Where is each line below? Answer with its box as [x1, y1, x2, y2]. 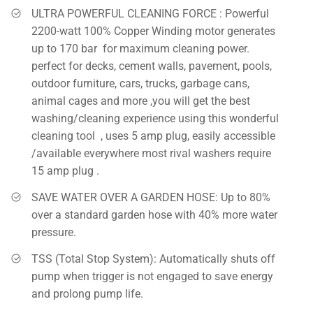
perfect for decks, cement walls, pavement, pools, [31, 59, 272, 73]
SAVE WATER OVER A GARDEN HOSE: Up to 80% [31, 190, 270, 204]
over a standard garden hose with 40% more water [31, 208, 277, 221]
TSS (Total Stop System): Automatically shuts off [31, 252, 275, 265]
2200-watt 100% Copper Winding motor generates [31, 24, 275, 38]
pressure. [31, 225, 79, 239]
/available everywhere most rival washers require [31, 146, 271, 160]
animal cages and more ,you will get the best [31, 94, 250, 108]
